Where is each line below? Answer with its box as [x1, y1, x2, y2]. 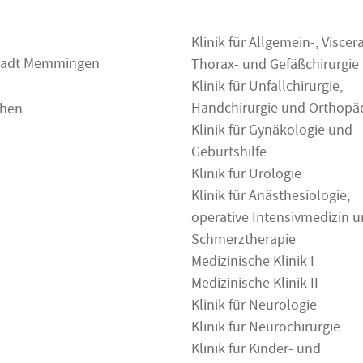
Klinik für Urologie [191, 164, 301, 187]
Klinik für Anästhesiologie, [191, 186, 350, 209]
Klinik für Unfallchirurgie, [191, 77, 343, 100]
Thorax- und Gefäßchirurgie [191, 55, 359, 78]
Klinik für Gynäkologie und [191, 121, 352, 143]
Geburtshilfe [191, 143, 267, 165]
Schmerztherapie [191, 230, 296, 253]
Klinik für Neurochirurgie [191, 318, 340, 340]
